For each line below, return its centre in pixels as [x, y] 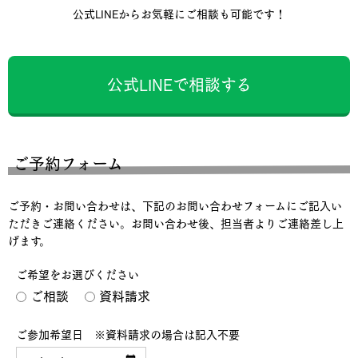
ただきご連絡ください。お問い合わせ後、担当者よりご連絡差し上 [176, 223]
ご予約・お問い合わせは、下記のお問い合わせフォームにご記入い [175, 206]
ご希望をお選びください [78, 274]
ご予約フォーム [68, 163]
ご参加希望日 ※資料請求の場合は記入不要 [128, 335]
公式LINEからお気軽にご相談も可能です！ [179, 14]
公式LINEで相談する [179, 84]
